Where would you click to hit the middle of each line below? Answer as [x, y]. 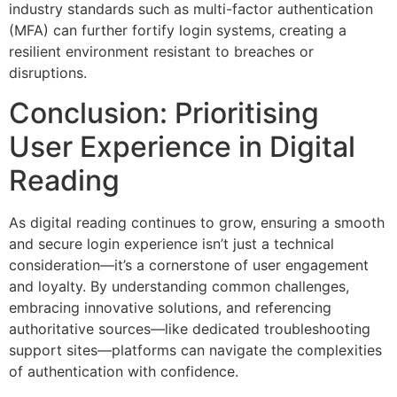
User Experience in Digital [182, 146]
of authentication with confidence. [124, 371]
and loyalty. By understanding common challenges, [179, 286]
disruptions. [48, 73]
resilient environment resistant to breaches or [161, 52]
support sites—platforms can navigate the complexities [195, 350]
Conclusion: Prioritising [164, 113]
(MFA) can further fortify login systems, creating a [178, 31]
